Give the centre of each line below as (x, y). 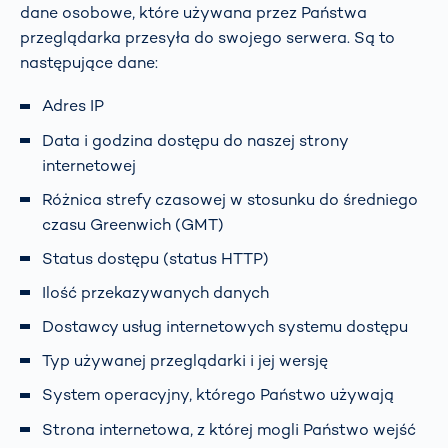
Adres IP (73, 106)
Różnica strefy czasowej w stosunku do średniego (230, 199)
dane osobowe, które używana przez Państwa (193, 13)
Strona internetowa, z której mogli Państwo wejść (229, 429)
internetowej (89, 165)
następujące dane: (89, 63)
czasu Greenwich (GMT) (133, 224)
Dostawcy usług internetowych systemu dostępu (225, 327)
